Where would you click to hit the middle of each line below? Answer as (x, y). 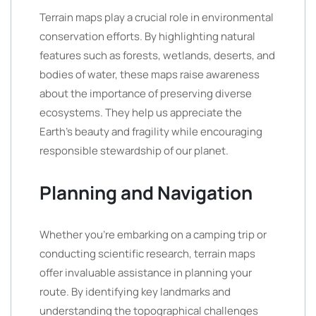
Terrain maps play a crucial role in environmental (157, 17)
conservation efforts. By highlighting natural (147, 36)
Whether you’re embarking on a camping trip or (153, 235)
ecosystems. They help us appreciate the (141, 113)
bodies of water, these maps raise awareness (150, 74)
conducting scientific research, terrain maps (147, 254)
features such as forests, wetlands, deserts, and (157, 55)
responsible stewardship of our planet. (134, 151)
